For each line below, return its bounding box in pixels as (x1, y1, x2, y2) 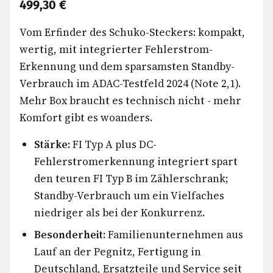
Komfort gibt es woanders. (19, 110, 152, 125)
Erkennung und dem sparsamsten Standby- (19, 59, 235, 74)
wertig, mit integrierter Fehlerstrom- (19, 42, 213, 57)
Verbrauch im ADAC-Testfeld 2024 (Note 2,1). (19, 76, 241, 91)
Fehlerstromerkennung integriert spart (34, 154, 238, 169)
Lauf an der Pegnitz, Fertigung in (34, 244, 201, 259)
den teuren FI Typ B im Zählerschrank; (34, 171, 229, 186)
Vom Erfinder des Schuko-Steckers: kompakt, (19, 25, 245, 40)
